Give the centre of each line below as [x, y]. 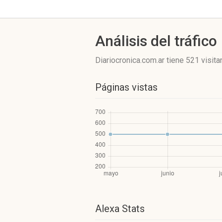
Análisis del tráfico [156, 41]
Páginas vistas [126, 87]
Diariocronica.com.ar [131, 60]
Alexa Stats [120, 209]
